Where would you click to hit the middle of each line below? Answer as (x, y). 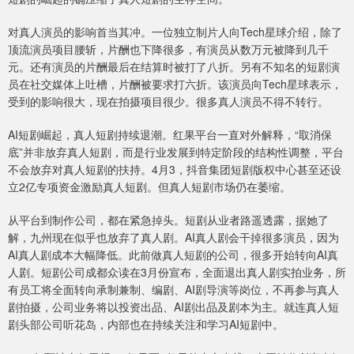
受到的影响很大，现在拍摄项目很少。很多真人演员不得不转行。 (168, 101)
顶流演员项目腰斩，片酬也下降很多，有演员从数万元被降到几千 (168, 49)
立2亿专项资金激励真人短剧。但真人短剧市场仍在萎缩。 (149, 186)
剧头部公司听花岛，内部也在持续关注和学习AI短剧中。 (146, 324)
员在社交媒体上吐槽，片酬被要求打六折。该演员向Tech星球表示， (175, 83)
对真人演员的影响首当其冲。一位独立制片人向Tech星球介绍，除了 (175, 31)
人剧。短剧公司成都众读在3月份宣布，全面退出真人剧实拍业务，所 (177, 271)
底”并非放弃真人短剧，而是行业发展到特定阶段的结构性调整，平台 (176, 151)
